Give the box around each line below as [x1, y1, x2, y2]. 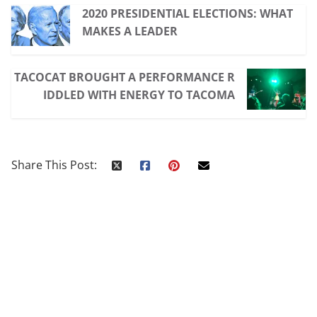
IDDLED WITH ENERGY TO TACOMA [43, 87, 236, 103]
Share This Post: [11, 157, 97, 173]
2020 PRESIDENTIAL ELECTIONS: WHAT [81, 6, 293, 21]
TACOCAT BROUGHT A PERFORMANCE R [14, 69, 236, 85]
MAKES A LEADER [81, 23, 178, 39]
